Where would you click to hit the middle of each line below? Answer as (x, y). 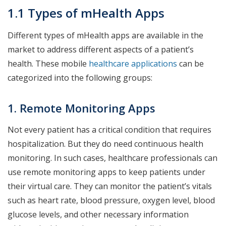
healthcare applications (133, 64)
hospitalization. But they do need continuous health (105, 144)
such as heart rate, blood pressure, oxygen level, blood (111, 201)
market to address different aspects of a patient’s (101, 50)
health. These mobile (48, 64)
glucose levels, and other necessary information (98, 215)
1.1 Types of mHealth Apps (86, 13)
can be (190, 64)
